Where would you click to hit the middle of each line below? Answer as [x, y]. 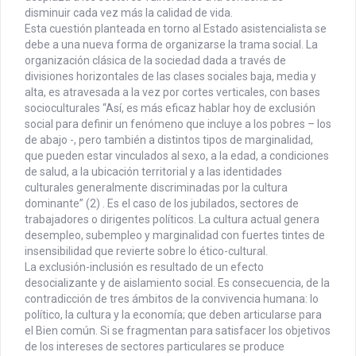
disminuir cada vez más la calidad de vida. [129, 13]
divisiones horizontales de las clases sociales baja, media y [170, 77]
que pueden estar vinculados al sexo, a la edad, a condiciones [177, 156]
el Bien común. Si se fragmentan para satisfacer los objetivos [178, 331]
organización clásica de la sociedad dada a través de [155, 61]
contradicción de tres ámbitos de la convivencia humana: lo [172, 299]
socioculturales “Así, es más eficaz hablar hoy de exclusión [170, 108]
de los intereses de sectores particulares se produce [155, 347]
